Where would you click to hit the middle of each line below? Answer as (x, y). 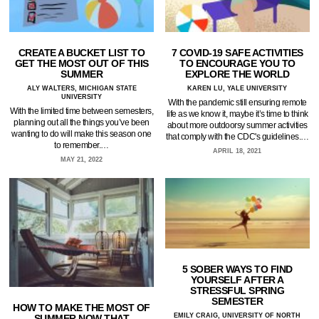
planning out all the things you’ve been (82, 123)
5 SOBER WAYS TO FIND (237, 269)
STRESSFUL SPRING (237, 290)
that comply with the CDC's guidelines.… (237, 137)
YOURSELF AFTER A (237, 279)
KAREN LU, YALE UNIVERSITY (237, 89)
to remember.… (82, 146)
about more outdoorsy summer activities (237, 126)
